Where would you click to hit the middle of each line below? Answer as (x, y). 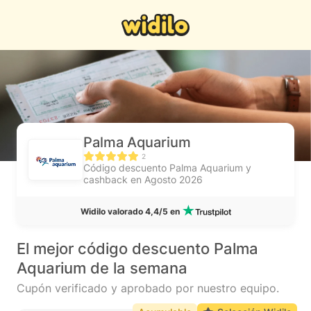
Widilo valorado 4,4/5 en (130, 212)
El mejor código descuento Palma (137, 249)
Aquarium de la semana (102, 268)
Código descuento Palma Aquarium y (167, 168)
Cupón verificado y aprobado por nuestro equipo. (148, 288)
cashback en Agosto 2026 (143, 179)
